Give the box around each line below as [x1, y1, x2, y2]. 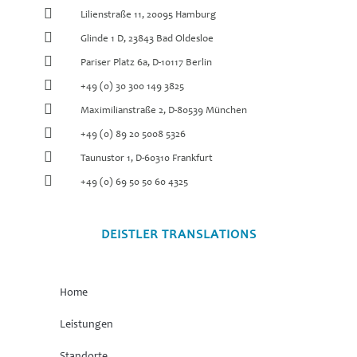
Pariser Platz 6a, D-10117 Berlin [80, 57, 213, 69]
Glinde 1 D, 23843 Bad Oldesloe [80, 33, 214, 45]
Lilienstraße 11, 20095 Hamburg [80, 10, 217, 21]
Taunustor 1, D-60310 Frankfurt [80, 153, 214, 164]
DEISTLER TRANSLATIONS [100, 229, 257, 242]
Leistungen [59, 320, 113, 331]
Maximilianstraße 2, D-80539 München [80, 105, 248, 116]
